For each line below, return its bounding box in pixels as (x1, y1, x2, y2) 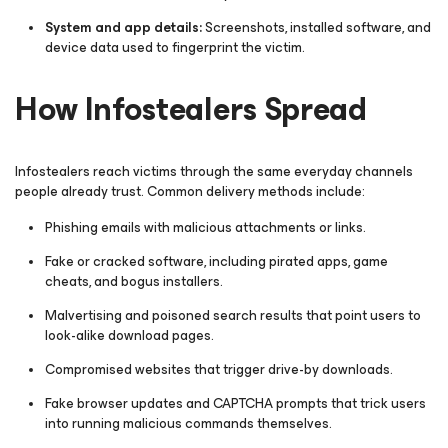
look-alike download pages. (45, 324, 214, 347)
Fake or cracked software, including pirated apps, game (45, 250, 388, 273)
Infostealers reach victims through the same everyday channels (15, 160, 413, 183)
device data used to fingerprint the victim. (45, 36, 305, 59)
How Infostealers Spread (15, 83, 367, 136)
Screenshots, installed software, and (205, 16, 431, 39)
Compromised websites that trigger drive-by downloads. (45, 358, 393, 381)
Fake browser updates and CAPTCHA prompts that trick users (45, 392, 426, 415)
